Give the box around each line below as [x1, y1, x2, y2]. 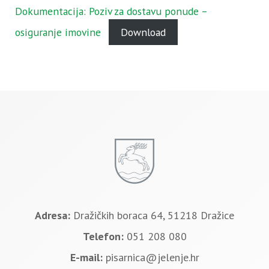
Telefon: [82, 229, 127, 244]
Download [121, 25, 166, 40]
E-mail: [70, 250, 106, 265]
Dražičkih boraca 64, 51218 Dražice [73, 208, 234, 223]
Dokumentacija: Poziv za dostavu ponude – [15, 4, 207, 19]
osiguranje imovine [15, 25, 101, 40]
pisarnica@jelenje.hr [105, 250, 199, 265]
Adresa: [35, 208, 73, 223]
